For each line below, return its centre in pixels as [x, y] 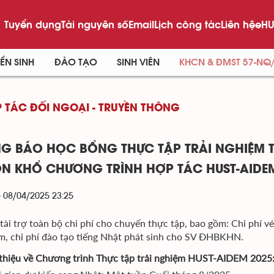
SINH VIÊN [138, 62]
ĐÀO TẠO [76, 62]
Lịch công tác [187, 24]
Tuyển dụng [32, 24]
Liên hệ [238, 24]
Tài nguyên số [94, 24]
